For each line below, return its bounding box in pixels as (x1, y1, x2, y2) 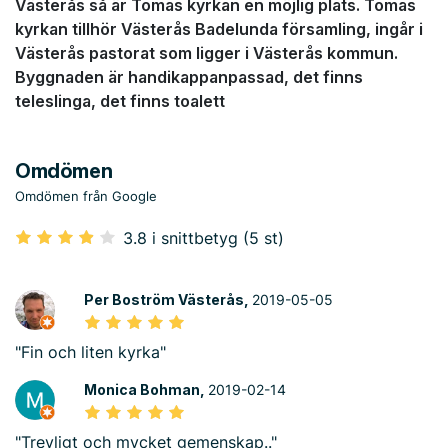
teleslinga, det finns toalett (15, 91, 225, 111)
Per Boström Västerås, (83, 291, 252, 308)
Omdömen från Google (15, 189, 157, 204)
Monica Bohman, (83, 381, 208, 398)
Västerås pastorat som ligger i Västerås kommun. (15, 43, 398, 63)
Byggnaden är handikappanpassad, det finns (15, 67, 363, 87)
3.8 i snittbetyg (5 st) (118, 228, 284, 248)
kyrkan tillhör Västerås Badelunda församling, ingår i (15, 19, 423, 39)
